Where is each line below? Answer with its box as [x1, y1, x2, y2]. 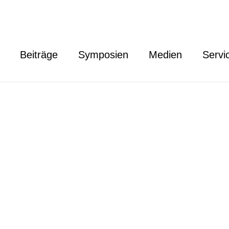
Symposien [78, 49, 128, 60]
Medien [149, 49, 182, 60]
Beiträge [20, 49, 58, 60]
